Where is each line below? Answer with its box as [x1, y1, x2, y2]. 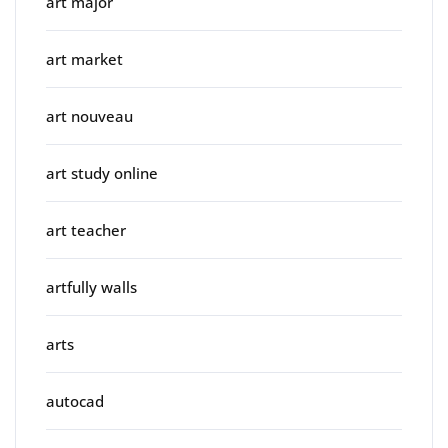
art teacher [46, 220, 126, 241]
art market [46, 49, 123, 70]
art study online [46, 163, 158, 184]
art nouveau [46, 106, 133, 127]
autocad [46, 391, 104, 412]
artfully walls [46, 277, 137, 298]
